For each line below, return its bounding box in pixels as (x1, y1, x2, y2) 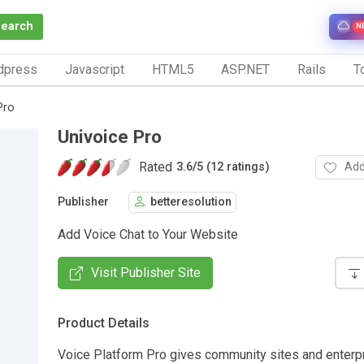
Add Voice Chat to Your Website (58, 226, 238, 242)
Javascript (64, 61, 124, 77)
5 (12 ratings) (197, 160, 270, 175)
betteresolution (150, 195, 232, 210)
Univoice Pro (58, 125, 162, 147)
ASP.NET (221, 61, 271, 77)
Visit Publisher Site (91, 264, 201, 280)
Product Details (58, 314, 149, 331)
